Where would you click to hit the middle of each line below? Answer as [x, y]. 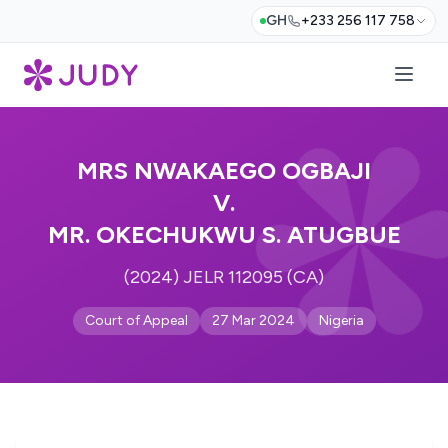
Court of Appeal [136, 320]
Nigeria [341, 320]
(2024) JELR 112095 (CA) [224, 277]
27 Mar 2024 [253, 320]
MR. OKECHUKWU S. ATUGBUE [224, 234]
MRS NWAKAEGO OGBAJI [224, 170]
